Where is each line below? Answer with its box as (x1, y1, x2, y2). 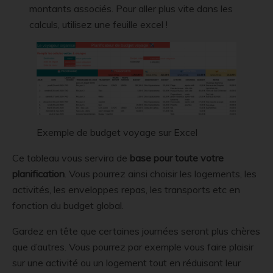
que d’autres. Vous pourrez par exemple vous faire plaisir (12, 240, 253, 253)
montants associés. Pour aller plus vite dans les (29, 2, 233, 15)
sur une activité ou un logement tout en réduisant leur (12, 256, 241, 269)
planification (12, 167, 65, 180)
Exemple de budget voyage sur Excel (37, 126, 197, 138)
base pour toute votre (130, 151, 224, 164)
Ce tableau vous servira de (12, 151, 130, 164)
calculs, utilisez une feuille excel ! (29, 18, 168, 31)
